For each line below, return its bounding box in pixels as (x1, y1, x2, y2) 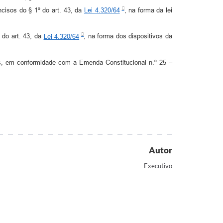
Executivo (144, 161, 172, 170)
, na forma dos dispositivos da (84, 32, 173, 40)
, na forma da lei (124, 6, 173, 14)
